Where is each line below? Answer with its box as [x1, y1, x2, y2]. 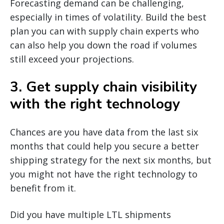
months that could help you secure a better [10, 140, 199, 152]
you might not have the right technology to [10, 168, 197, 180]
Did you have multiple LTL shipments [10, 208, 171, 221]
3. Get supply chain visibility [10, 77, 197, 97]
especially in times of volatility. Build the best [10, 11, 206, 23]
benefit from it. [10, 182, 76, 194]
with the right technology [10, 94, 180, 114]
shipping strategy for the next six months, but [10, 154, 211, 166]
